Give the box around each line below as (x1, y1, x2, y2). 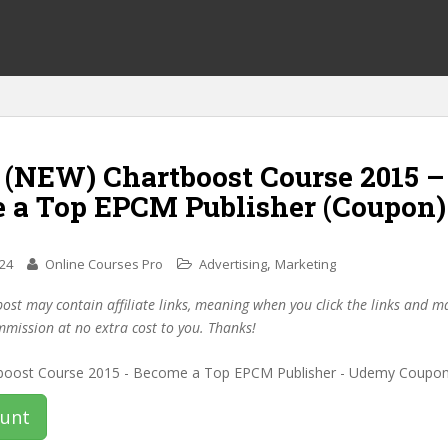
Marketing (275, 255, 336, 273)
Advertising (199, 255, 267, 273)
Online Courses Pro (45, 255, 163, 273)
